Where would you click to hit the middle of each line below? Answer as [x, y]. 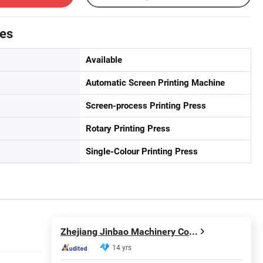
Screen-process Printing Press [146, 105]
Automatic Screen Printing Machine [155, 82]
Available [104, 60]
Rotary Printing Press [128, 128]
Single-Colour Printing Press [142, 151]
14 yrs [122, 247]
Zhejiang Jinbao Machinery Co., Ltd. [193, 232]
